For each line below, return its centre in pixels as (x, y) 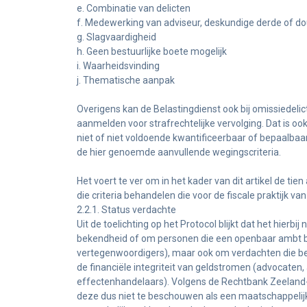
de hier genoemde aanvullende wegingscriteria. (179, 152)
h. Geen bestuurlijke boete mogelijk (152, 51)
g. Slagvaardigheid (116, 37)
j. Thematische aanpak (126, 80)
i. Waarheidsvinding (118, 66)
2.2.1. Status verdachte (126, 210)
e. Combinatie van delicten (134, 8)
